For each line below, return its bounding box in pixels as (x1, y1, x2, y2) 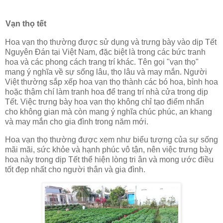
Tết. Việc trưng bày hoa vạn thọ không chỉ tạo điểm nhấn (5, 98, 204, 107)
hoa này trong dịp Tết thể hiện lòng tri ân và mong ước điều (5, 155, 214, 164)
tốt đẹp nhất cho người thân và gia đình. (5, 165, 145, 174)
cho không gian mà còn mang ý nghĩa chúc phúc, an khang (5, 108, 212, 116)
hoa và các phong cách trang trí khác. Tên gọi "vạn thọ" (5, 58, 199, 67)
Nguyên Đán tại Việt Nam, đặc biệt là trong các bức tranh (5, 48, 206, 57)
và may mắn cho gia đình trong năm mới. (5, 117, 148, 126)
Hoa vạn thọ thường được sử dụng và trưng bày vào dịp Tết (5, 38, 217, 47)
